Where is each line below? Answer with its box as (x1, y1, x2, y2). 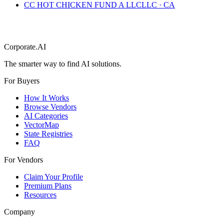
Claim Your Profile (24, 172, 83, 181)
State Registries (24, 129, 72, 138)
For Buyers (4, 76, 39, 85)
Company (4, 207, 35, 216)
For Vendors (4, 155, 43, 164)
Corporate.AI (4, 42, 46, 51)
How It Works (24, 93, 69, 102)
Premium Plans (24, 181, 71, 190)
